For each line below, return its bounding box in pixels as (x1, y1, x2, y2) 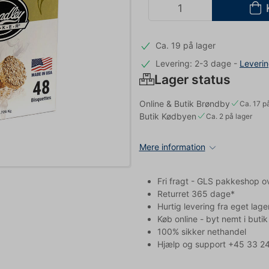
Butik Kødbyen (139, 110, 196, 121)
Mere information (139, 141, 205, 152)
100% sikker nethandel (157, 226, 246, 237)
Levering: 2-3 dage (156, 58, 231, 68)
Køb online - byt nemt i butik (157, 213, 268, 224)
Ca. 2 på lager (205, 111, 252, 121)
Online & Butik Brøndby (139, 98, 230, 109)
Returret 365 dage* (157, 188, 235, 199)
